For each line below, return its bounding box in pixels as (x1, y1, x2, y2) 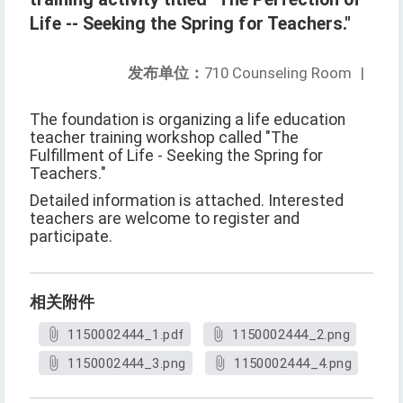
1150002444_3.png (67, 355, 186, 372)
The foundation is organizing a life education (30, 111, 345, 130)
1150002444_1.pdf (67, 327, 184, 344)
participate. (30, 228, 112, 246)
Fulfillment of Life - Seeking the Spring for (30, 147, 323, 166)
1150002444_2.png (232, 327, 351, 344)
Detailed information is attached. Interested (30, 192, 344, 210)
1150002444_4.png (234, 355, 353, 372)
